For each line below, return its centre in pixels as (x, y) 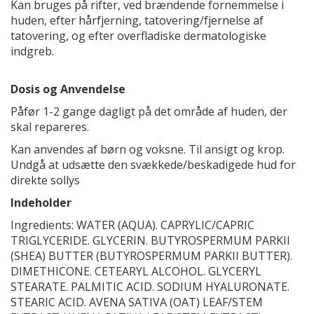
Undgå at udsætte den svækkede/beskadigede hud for (153, 165)
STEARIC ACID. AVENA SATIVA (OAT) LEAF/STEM (137, 302)
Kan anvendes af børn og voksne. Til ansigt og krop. (148, 149)
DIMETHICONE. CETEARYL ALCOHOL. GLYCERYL (136, 271)
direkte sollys (45, 180)
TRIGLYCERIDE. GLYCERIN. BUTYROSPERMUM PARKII (150, 240)
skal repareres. (50, 127)
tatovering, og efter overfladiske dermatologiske (138, 36)
